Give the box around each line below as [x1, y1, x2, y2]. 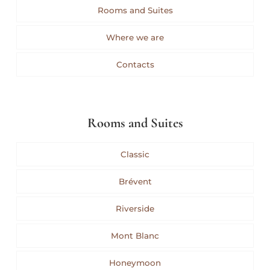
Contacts [116, 60, 154, 70]
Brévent [118, 177, 152, 187]
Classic [121, 149, 149, 160]
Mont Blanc [111, 231, 159, 241]
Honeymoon [109, 258, 161, 268]
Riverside [116, 204, 154, 214]
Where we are [106, 33, 164, 43]
